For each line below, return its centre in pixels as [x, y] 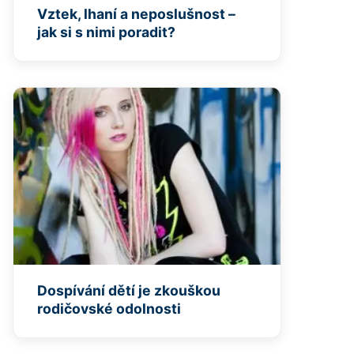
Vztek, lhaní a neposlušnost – [136, 13]
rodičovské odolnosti [109, 309]
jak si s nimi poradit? [106, 32]
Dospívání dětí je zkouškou [129, 291]
